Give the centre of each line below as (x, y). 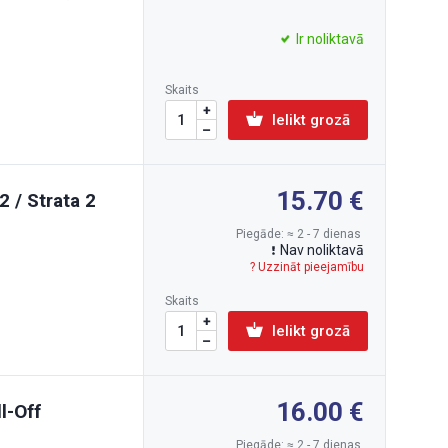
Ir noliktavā (330, 39)
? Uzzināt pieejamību (307, 267)
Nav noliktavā (322, 250)
